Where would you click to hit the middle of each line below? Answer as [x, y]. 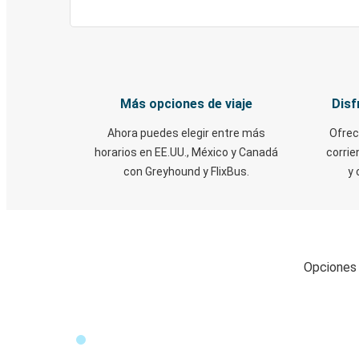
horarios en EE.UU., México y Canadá [186, 152]
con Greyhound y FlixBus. [186, 171]
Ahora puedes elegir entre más [186, 133]
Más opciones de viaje [186, 104]
